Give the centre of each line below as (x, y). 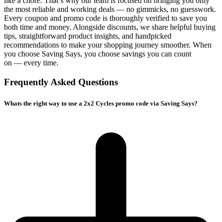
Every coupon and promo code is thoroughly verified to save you (106, 18)
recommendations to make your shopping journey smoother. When (108, 45)
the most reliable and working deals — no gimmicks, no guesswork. (110, 9)
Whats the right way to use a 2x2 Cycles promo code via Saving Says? (101, 104)
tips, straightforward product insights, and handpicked (88, 36)
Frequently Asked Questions (61, 82)
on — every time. (31, 63)
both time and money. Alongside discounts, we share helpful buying (110, 27)
